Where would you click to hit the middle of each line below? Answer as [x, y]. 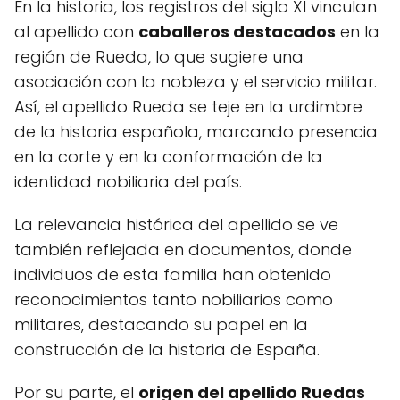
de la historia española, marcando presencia [196, 132]
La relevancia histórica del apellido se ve [176, 225]
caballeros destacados [237, 32]
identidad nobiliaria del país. [128, 182]
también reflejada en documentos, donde [183, 250]
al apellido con [76, 32]
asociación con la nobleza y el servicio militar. [196, 82]
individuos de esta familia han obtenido [173, 275]
